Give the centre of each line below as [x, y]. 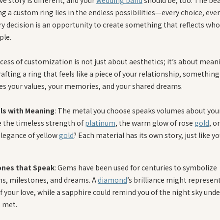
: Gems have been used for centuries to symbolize [136, 167]
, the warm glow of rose [155, 123]
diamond [112, 179]
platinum [100, 123]
